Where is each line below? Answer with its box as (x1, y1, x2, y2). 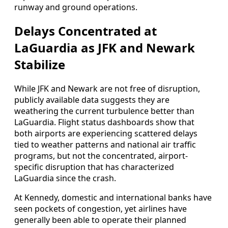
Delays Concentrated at (14, 22, 157, 40)
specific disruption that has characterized (14, 161, 174, 173)
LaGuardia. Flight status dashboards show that (14, 117, 194, 128)
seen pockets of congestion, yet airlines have (14, 203, 187, 215)
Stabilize (14, 56, 65, 73)
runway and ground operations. (14, 1, 137, 13)
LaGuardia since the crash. (14, 173, 116, 184)
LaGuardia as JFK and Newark (14, 39, 195, 56)
